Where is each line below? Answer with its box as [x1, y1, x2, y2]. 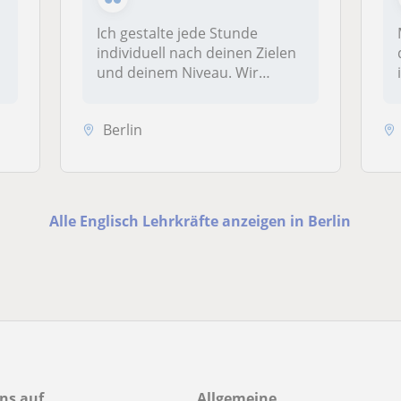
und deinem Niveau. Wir [97, 63, 260, 82]
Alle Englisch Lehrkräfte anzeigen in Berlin [49, 210, 352, 231]
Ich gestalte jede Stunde [97, 23, 259, 43]
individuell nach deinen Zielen [97, 43, 297, 63]
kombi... [97, 82, 150, 102]
